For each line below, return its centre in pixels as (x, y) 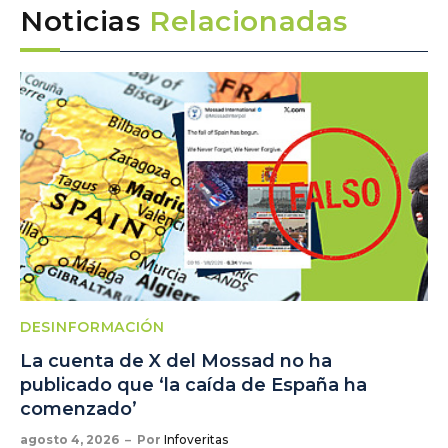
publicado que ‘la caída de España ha (193, 385)
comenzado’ (78, 409)
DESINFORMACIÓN (92, 327)
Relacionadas (248, 20)
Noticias (85, 20)
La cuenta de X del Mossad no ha (176, 361)
